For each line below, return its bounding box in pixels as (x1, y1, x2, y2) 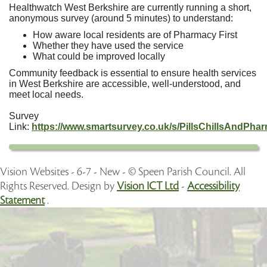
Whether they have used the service (33, 41, 184, 51)
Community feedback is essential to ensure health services (9, 68, 256, 78)
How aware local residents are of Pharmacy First (33, 30, 237, 40)
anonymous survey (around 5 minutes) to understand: (9, 13, 233, 23)
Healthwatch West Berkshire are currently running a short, (9, 2, 252, 13)
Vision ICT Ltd (117, 180, 179, 192)
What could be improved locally (33, 51, 165, 61)
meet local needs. (9, 89, 83, 100)
